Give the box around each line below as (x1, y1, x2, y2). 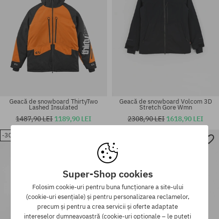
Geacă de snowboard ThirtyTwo (9, 97, 98, 106)
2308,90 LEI (128, 113, 165, 123)
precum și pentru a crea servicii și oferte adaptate (37, 202, 178, 211)
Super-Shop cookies (62, 167, 153, 181)
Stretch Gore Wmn (139, 103, 192, 111)
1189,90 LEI (54, 113, 91, 123)
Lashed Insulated (29, 103, 78, 111)
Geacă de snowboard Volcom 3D (119, 97, 212, 106)
